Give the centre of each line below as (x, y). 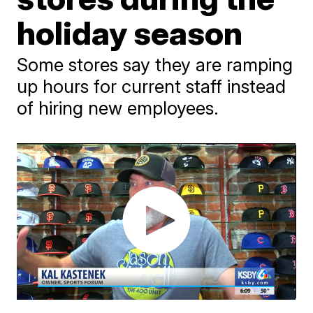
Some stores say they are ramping (155, 65)
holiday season (130, 33)
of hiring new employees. (118, 108)
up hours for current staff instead (152, 86)
